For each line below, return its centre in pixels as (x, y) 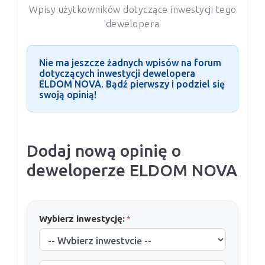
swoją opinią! (68, 95)
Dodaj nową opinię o (104, 151)
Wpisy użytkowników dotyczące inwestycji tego (132, 10)
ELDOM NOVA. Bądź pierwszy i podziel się (132, 84)
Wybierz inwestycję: (82, 219)
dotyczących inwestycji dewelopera (117, 74)
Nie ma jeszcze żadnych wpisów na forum (130, 63)
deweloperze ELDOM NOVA (132, 170)
